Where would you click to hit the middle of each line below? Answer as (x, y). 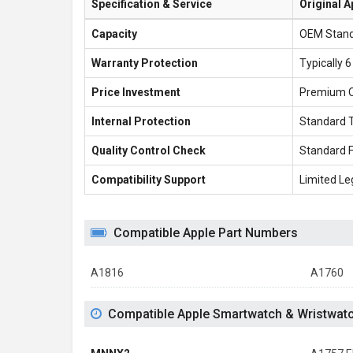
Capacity (114, 34)
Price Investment (136, 92)
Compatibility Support (149, 180)
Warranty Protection (145, 63)
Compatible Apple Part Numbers (206, 233)
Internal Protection (141, 121)
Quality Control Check (149, 150)
